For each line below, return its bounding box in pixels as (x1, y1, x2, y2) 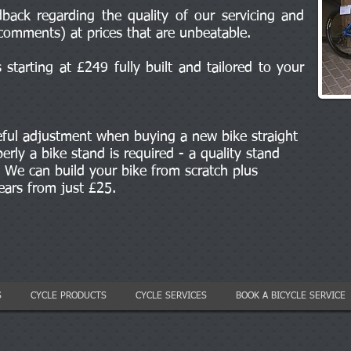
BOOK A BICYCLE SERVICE (236, 291, 346, 301)
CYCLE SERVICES (136, 291, 207, 301)
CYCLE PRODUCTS (31, 291, 107, 301)
